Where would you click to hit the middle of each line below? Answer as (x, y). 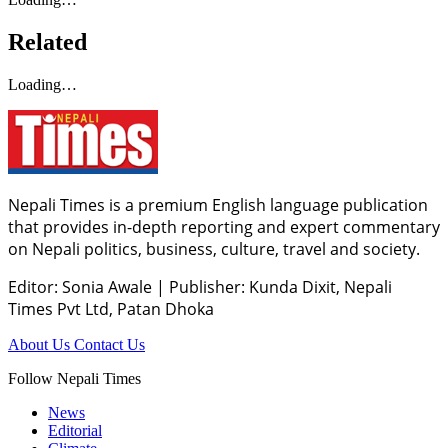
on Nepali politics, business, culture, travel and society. (214, 248)
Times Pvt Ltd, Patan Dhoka (111, 308)
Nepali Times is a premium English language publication (218, 204)
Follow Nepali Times (74, 378)
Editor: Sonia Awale (82, 286)
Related (47, 41)
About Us (41, 344)
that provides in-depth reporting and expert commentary (224, 226)
